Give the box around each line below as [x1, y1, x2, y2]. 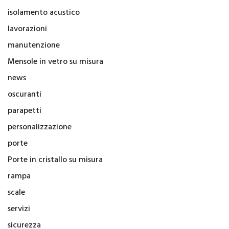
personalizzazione [8, 120, 72, 134]
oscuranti [8, 87, 41, 101]
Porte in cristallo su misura [8, 153, 103, 167]
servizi [8, 202, 30, 216]
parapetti [8, 104, 41, 118]
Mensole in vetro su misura [8, 55, 103, 68]
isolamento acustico [8, 6, 80, 19]
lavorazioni [8, 22, 47, 36]
